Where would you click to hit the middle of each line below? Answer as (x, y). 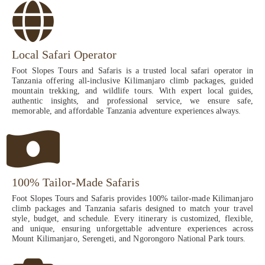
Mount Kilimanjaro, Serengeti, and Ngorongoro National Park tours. (129, 239)
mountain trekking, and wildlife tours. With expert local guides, (132, 91)
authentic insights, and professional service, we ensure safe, (132, 101)
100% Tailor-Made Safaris (76, 182)
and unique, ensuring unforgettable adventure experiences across (132, 229)
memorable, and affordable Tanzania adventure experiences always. (127, 111)
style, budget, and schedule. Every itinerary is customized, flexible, (132, 219)
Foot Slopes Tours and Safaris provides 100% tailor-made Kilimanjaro (132, 199)
